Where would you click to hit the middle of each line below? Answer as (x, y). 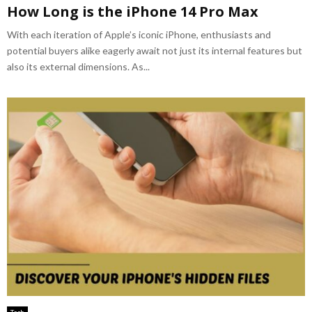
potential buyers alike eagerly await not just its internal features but (155, 50)
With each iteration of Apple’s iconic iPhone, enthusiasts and (139, 34)
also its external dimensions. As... (78, 66)
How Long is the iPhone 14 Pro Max (133, 11)
